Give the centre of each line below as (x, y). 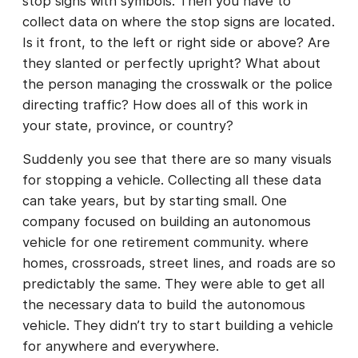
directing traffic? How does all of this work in (165, 104)
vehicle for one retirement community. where (165, 243)
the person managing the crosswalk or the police (177, 84)
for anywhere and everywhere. (121, 346)
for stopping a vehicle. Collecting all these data (172, 180)
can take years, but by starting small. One (155, 201)
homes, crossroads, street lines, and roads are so (179, 263)
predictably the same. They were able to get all (173, 284)
